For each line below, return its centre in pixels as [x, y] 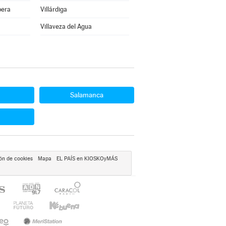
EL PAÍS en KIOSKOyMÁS [87, 159]
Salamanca [87, 95]
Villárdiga [53, 9]
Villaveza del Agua [66, 26]
